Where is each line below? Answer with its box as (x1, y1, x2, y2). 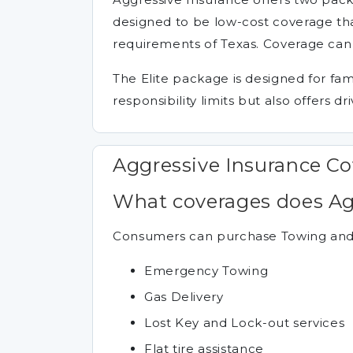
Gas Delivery (144, 288, 224, 304)
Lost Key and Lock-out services (144, 314, 345, 330)
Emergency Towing (144, 262, 269, 278)
